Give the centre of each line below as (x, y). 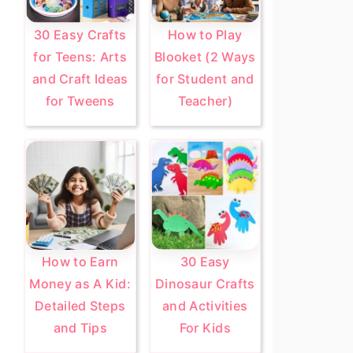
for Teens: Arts (80, 57)
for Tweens (80, 101)
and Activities (205, 305)
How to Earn (80, 261)
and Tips (80, 327)
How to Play (205, 35)
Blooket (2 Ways (205, 57)
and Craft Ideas (80, 79)
